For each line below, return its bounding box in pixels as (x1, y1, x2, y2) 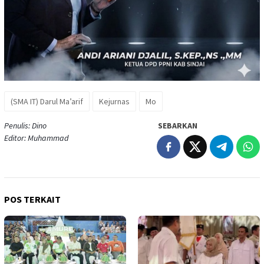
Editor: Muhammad (4, 132, 68, 143)
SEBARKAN (158, 120, 197, 131)
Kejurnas (99, 95, 130, 107)
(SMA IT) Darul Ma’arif (11, 95, 83, 107)
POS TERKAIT (4, 193, 61, 205)
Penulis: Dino (4, 120, 47, 131)
